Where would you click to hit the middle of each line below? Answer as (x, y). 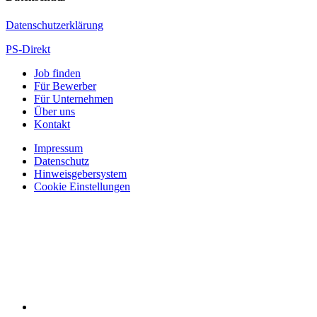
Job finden (57, 73)
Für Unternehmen (74, 98)
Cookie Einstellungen (82, 186)
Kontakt (52, 124)
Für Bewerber (65, 86)
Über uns (54, 111)
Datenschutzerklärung (54, 25)
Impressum (58, 148)
